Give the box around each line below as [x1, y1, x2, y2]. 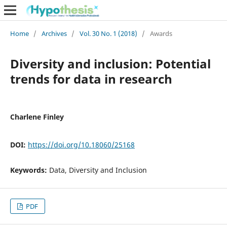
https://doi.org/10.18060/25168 [27, 139, 135, 149]
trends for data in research [10, 70, 172, 87]
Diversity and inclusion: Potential [10, 55, 211, 72]
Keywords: [10, 165, 49, 175]
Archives [41, 28, 67, 38]
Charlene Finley [10, 111, 64, 122]
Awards [149, 28, 172, 38]
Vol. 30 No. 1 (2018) [79, 28, 137, 38]
